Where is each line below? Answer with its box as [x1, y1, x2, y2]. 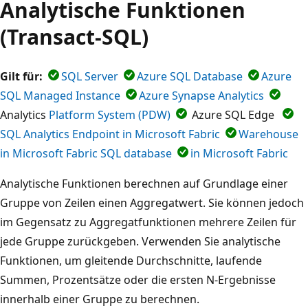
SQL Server [61, 68, 118, 84]
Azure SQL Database [137, 68, 243, 84]
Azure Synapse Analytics [139, 87, 264, 103]
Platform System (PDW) [49, 107, 170, 122]
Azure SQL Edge [189, 107, 277, 122]
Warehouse [239, 126, 298, 142]
